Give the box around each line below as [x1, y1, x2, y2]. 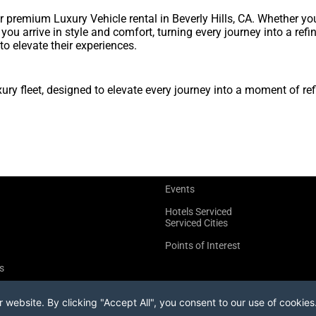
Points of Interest [165, 240, 241, 251]
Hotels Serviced [165, 206, 232, 217]
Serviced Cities [165, 217, 228, 229]
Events [165, 183, 195, 195]
